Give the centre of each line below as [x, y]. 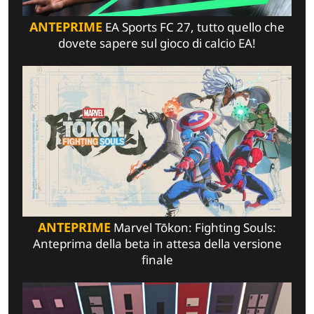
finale [157, 260]
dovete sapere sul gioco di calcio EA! [157, 43]
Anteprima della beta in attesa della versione [157, 244]
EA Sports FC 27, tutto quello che [193, 27]
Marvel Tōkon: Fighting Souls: [193, 228]
